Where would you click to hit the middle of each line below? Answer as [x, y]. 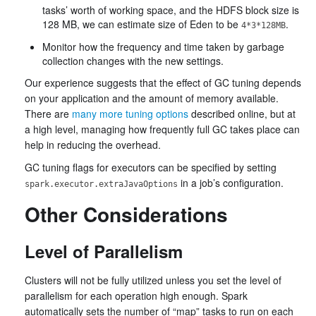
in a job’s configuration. [231, 183]
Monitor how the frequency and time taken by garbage [163, 47]
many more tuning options [130, 114]
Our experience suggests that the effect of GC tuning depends [163, 83]
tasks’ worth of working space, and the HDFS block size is [171, 10]
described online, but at [242, 114]
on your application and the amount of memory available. [152, 98]
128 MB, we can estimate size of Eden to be [142, 24]
